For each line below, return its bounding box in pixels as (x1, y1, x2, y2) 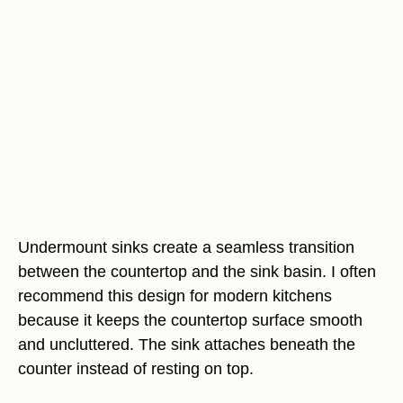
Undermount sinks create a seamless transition (18, 238, 354, 257)
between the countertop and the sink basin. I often (18, 263, 376, 282)
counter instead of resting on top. (18, 360, 254, 379)
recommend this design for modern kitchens (18, 287, 332, 306)
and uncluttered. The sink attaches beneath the (18, 336, 355, 354)
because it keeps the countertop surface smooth (18, 311, 363, 330)
